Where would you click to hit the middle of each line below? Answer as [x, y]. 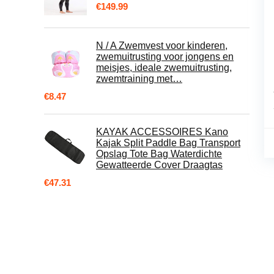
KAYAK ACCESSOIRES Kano [162, 132]
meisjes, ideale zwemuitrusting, [164, 68]
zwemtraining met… [139, 79]
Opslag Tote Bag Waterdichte [159, 154]
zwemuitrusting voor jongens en [165, 57]
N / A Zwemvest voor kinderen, [162, 46]
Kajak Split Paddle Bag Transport [168, 143]
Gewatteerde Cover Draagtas [159, 165]
